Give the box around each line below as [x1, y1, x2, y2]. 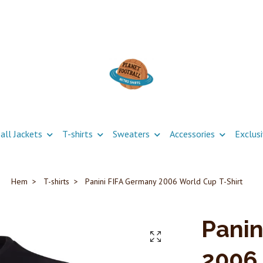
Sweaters [112, 127, 150, 140]
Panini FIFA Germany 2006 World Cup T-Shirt [83, 176, 242, 187]
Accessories [169, 127, 215, 140]
